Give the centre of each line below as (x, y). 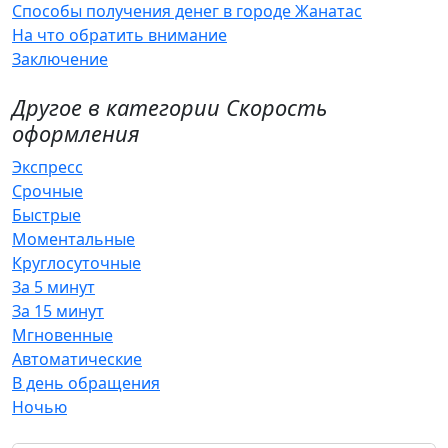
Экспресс (47, 167)
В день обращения (86, 383)
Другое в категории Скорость (169, 107)
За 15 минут (58, 311)
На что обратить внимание (119, 35)
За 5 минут (53, 287)
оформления (76, 133)
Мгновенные (62, 335)
